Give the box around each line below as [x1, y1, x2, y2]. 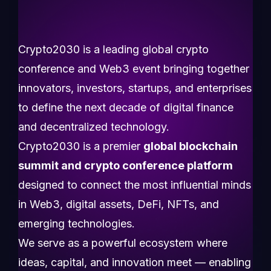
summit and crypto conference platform [18, 159, 233, 172]
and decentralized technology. [18, 120, 169, 133]
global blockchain [143, 140, 238, 152]
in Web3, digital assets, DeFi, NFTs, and [18, 198, 219, 211]
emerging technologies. [18, 217, 135, 230]
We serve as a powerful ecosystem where [18, 237, 227, 249]
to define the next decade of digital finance [18, 101, 233, 114]
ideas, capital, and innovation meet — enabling [18, 256, 251, 269]
